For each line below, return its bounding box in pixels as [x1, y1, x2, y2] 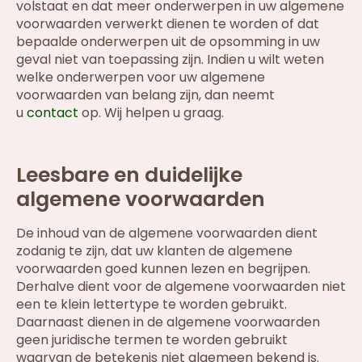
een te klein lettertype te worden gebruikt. [16, 295, 287, 314]
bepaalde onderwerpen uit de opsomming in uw [16, 32, 320, 52]
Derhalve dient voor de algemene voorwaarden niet [16, 277, 346, 297]
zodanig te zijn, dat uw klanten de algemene [16, 242, 293, 261]
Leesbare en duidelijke [16, 161, 242, 190]
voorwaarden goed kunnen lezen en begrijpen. [16, 259, 310, 279]
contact [27, 103, 78, 123]
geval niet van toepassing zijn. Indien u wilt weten [16, 50, 324, 69]
